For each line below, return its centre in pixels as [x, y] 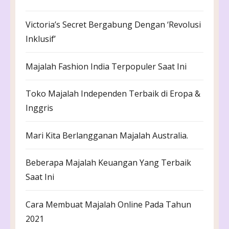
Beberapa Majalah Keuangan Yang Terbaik [108, 163]
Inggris [39, 108]
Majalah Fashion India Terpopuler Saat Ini [106, 66]
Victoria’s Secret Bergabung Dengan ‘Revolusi [113, 25]
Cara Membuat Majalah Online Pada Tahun [108, 204]
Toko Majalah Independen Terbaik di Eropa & [113, 94]
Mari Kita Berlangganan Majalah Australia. [107, 135]
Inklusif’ [41, 39]
